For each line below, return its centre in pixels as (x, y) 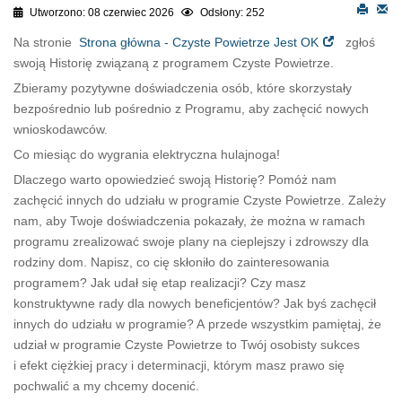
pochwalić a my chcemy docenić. (106, 386)
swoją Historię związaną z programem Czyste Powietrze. (174, 63)
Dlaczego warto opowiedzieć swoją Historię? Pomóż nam (175, 180)
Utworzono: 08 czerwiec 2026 (102, 13)
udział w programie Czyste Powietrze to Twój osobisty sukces (187, 345)
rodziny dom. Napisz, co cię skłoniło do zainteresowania (171, 262)
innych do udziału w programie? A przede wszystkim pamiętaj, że (197, 324)
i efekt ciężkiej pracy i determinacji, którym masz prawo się (179, 366)
